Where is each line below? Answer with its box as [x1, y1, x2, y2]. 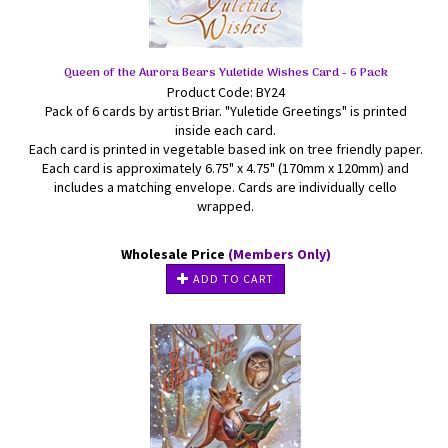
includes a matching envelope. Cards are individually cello [54, 178, 397, 196]
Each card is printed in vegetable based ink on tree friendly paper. [28, 140, 423, 158]
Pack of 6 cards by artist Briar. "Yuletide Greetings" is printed [44, 102, 407, 120]
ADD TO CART [190, 271, 274, 286]
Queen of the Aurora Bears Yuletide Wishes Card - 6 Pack [63, 63, 388, 83]
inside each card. [175, 121, 276, 139]
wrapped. [197, 197, 254, 215]
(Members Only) [227, 245, 331, 263]
